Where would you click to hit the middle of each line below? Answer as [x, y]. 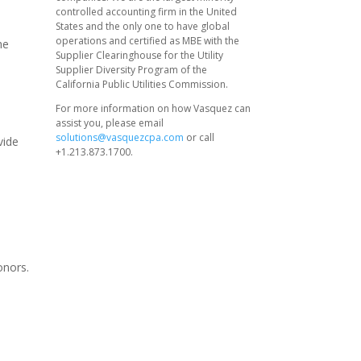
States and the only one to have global [142, 26]
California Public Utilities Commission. [141, 84]
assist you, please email [109, 122]
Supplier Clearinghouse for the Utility [139, 55]
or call [199, 137]
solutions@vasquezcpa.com [119, 137]
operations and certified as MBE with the [147, 40]
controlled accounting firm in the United [146, 11]
